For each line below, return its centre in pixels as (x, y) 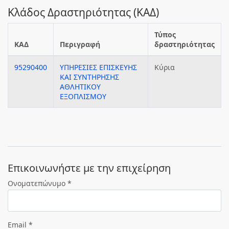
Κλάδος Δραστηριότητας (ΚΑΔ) (83, 12)
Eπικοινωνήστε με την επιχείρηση (89, 168)
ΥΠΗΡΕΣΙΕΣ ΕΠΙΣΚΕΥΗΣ (98, 67)
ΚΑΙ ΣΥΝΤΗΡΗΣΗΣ (89, 77)
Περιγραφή (80, 44)
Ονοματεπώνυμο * (40, 183)
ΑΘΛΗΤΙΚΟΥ (80, 87)
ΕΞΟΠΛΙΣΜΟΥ (83, 96)
